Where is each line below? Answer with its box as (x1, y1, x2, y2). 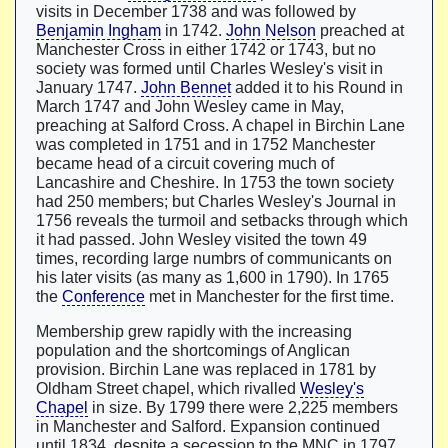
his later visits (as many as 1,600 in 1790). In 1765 (36, 269, 389, 286)
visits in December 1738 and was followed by (36, 3, 356, 20)
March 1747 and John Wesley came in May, (36, 98, 344, 115)
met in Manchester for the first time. (145, 288, 394, 305)
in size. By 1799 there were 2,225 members (88, 399, 398, 416)
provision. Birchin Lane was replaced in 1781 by (36, 361, 376, 378)
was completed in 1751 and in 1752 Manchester (36, 136, 375, 153)
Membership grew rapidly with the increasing (36, 323, 352, 340)
